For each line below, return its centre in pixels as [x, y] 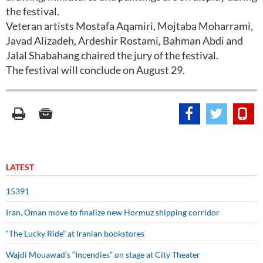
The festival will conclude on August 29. [95, 70]
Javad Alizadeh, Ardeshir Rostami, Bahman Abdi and [124, 41]
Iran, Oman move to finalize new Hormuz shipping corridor [113, 212]
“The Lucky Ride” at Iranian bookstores [75, 233]
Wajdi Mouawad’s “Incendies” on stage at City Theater [103, 254]
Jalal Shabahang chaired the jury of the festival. [112, 55]
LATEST [20, 167]
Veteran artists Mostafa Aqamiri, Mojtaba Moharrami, [129, 26]
